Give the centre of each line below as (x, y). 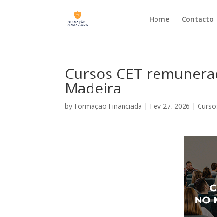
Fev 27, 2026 (170, 106)
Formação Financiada (108, 106)
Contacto (197, 19)
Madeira (93, 88)
